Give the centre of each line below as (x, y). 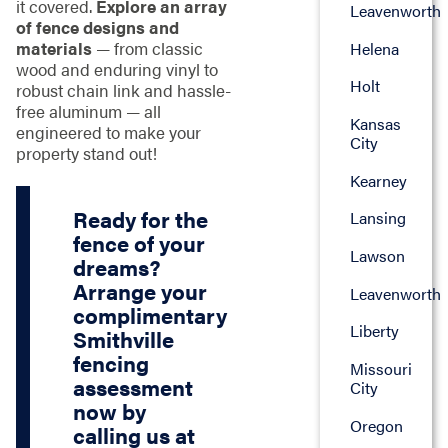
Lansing (377, 218)
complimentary (150, 315)
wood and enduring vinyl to (116, 68)
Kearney (378, 180)
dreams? (117, 267)
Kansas (375, 123)
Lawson (377, 256)
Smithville (124, 339)
